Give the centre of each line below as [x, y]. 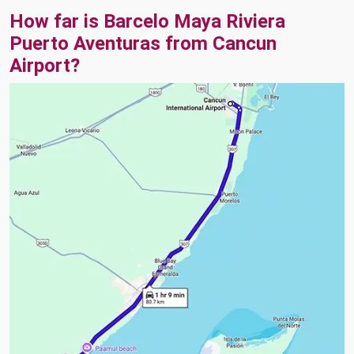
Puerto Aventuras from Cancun [143, 43]
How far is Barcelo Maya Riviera [147, 21]
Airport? [45, 66]
